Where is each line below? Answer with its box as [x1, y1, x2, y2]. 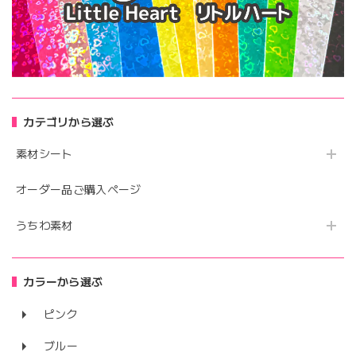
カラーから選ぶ [23, 275, 103, 288]
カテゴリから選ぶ [23, 115, 114, 129]
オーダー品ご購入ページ [16, 183, 141, 196]
